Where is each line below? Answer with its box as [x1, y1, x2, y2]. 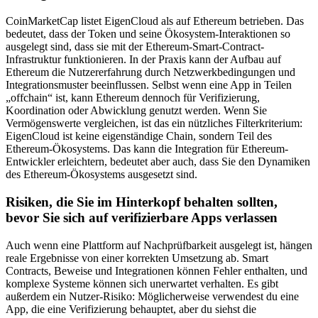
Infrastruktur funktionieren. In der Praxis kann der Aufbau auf [6, 53, 281, 66]
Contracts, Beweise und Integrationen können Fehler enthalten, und [6, 264, 307, 277]
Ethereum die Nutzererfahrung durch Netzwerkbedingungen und [6, 66, 295, 79]
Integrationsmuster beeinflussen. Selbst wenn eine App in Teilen [6, 79, 292, 92]
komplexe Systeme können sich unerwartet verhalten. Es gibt [6, 277, 278, 290]
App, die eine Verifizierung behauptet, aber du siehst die [6, 302, 256, 315]
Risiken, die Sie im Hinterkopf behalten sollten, [6, 194, 278, 209]
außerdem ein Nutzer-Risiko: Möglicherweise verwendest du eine [6, 290, 299, 302]
